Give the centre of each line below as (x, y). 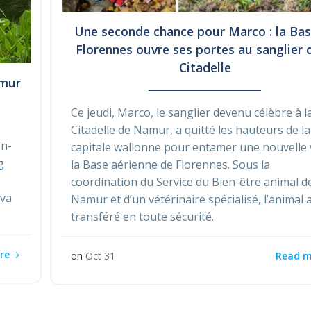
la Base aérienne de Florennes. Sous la (171, 165)
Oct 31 (101, 256)
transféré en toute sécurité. (143, 217)
